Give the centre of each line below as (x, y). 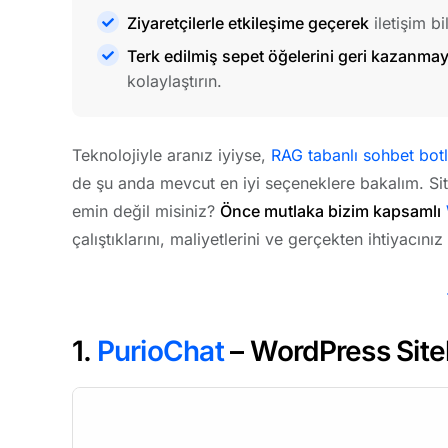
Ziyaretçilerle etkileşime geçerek (248, 23)
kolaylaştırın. (174, 81)
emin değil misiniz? (146, 211)
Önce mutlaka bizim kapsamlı (330, 211)
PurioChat (160, 351)
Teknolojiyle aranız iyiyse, (171, 155)
